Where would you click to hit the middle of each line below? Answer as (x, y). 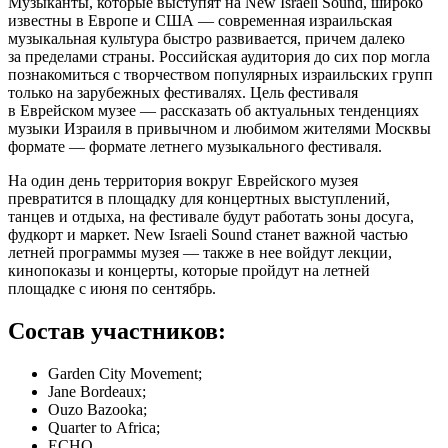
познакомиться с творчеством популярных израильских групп (220, 74)
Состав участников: (117, 330)
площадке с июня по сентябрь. (112, 288)
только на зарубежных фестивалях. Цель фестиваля (183, 92)
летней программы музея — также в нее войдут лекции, (200, 252)
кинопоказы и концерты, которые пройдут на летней (189, 270)
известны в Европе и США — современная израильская (200, 20)
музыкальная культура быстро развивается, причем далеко (206, 38)
